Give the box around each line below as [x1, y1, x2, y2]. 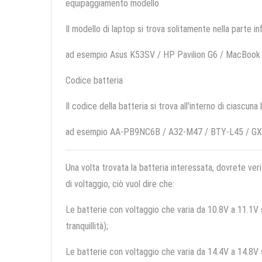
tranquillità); [65, 220, 108, 232]
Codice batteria [65, 75, 123, 87]
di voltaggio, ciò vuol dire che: [65, 178, 174, 190]
